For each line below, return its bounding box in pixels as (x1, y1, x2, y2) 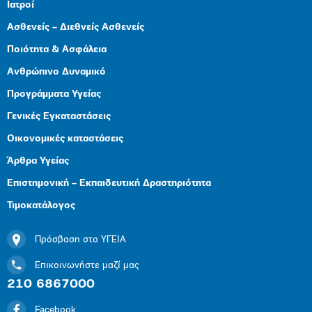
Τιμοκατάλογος (7, 201, 75, 211)
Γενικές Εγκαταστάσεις (7, 111, 111, 122)
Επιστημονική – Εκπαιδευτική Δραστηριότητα (7, 178, 211, 189)
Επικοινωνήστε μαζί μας (35, 260, 139, 271)
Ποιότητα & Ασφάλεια (7, 45, 107, 55)
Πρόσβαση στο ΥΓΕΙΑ (35, 235, 126, 245)
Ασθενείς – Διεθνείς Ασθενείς (7, 22, 144, 33)
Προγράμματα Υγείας (7, 89, 101, 100)
